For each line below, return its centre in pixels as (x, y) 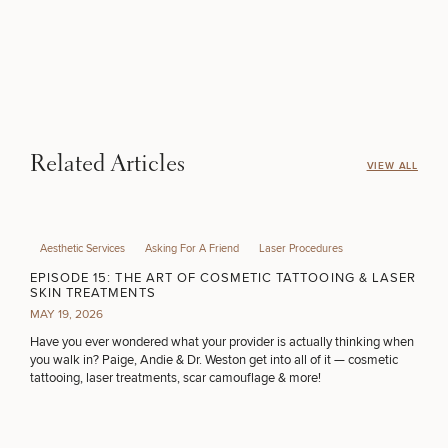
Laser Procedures (301, 248)
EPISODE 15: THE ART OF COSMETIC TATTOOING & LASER (223, 278)
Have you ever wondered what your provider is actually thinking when (222, 342)
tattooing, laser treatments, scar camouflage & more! (177, 378)
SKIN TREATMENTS (93, 293)
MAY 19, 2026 (66, 314)
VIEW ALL (392, 165)
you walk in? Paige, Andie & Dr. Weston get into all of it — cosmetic (214, 360)
